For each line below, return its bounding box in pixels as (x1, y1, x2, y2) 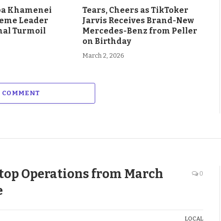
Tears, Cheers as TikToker (82, 5, 188, 15)
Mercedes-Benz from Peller (82, 26, 197, 36)
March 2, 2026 (82, 51, 124, 59)
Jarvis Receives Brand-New (82, 15, 194, 25)
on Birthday (82, 36, 131, 46)
